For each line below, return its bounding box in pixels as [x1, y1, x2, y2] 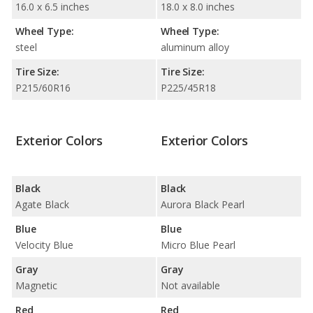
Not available [161, 278, 220, 292]
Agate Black [15, 197, 69, 211]
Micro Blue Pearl [161, 238, 235, 252]
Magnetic [15, 278, 57, 292]
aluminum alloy [161, 40, 229, 54]
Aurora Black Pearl [161, 197, 245, 211]
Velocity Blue [15, 238, 73, 252]
